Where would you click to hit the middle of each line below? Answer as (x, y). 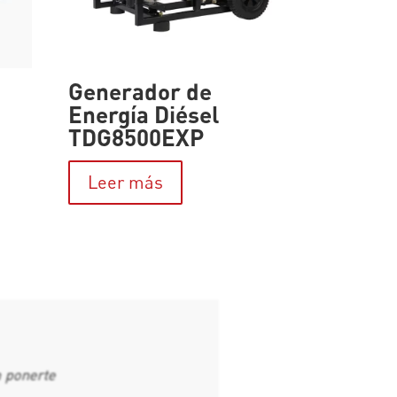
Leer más (125, 183)
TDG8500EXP (136, 137)
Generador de (140, 91)
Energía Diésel (143, 114)
